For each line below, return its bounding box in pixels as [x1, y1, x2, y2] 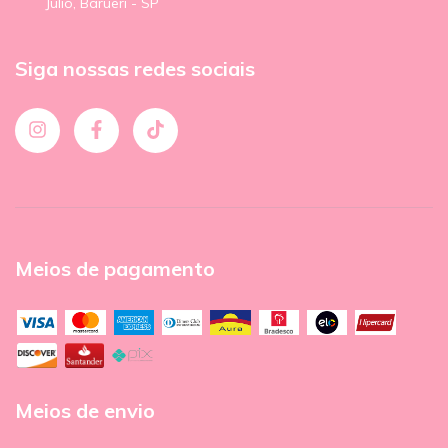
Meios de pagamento [15, 255, 215, 281]
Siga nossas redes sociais [15, 56, 255, 82]
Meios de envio [15, 397, 155, 423]
